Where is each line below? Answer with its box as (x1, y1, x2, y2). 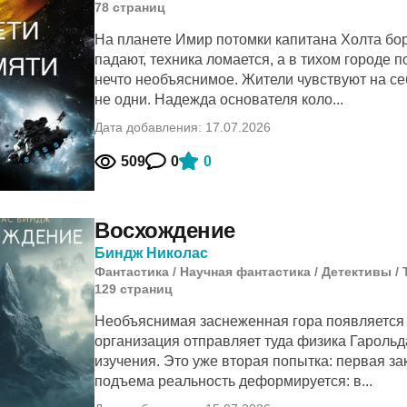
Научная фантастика (180, 264, 311, 279)
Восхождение (94, 218, 235, 243)
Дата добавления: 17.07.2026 (94, 120, 271, 134)
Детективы (322, 264, 392, 279)
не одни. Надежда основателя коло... (94, 92, 343, 107)
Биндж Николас (94, 245, 208, 261)
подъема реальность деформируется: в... (94, 373, 372, 389)
